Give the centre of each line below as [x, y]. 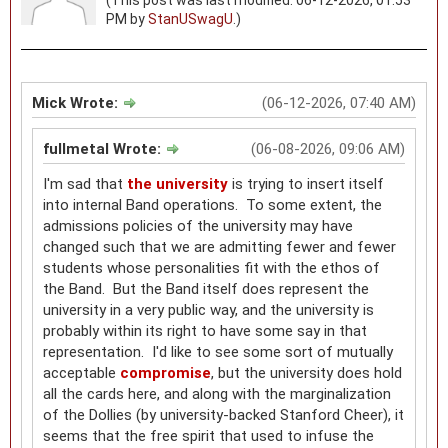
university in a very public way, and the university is [208, 309]
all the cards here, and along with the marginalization [217, 393]
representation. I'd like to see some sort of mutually [218, 351]
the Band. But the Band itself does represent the [206, 288]
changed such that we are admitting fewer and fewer [219, 246]
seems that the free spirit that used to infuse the [208, 435]
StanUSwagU [190, 18]
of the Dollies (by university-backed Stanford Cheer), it [223, 414]
